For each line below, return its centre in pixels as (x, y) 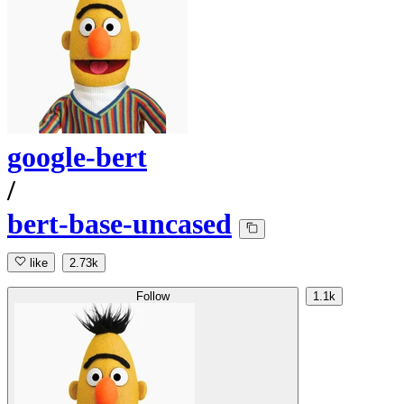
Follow (153, 297)
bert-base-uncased (119, 224)
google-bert (77, 157)
